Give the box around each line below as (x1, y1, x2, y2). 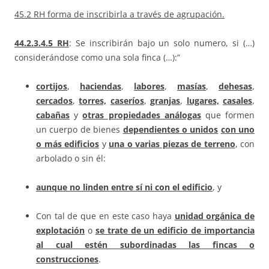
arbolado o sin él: (36, 153, 106, 165)
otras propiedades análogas (82, 109, 201, 121)
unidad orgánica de (174, 210, 255, 222)
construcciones (36, 253, 98, 265)
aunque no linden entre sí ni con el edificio (36, 181, 213, 193)
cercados (36, 95, 73, 107)
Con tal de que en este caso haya (36, 210, 175, 222)
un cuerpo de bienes (36, 124, 123, 136)
